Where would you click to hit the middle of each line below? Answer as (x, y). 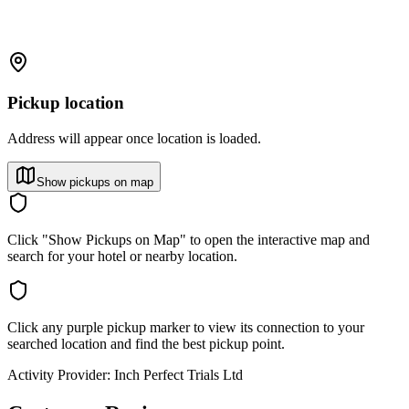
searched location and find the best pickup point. (146, 344)
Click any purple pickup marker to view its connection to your (186, 328)
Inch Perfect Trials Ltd (178, 375)
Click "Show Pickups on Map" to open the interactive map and (189, 240)
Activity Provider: (59, 375)
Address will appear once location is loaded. (134, 139)
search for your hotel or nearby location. (122, 257)
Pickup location (66, 103)
